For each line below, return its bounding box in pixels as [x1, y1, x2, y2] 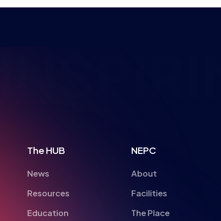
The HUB [27, 145, 66, 156]
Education [27, 208, 69, 218]
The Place [131, 208, 170, 218]
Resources [27, 188, 70, 198]
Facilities [131, 188, 167, 198]
